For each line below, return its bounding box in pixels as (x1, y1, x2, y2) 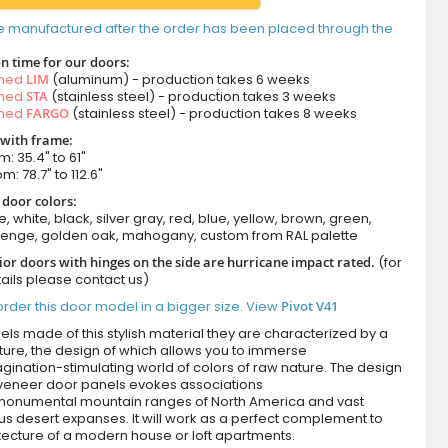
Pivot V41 (280, 297, 338, 316)
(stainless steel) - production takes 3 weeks (47, 87, 336, 107)
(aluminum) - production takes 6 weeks (48, 70, 310, 90)
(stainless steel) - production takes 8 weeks (68, 104, 357, 124)
